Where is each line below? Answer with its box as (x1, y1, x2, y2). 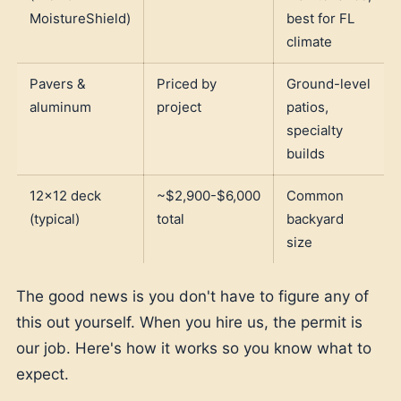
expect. (16, 364, 69, 383)
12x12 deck (30, 186, 101, 204)
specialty (286, 121, 343, 139)
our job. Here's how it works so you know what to (16, 338, 371, 357)
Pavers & (30, 74, 86, 92)
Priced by (157, 74, 217, 92)
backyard (286, 209, 344, 227)
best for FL (286, 9, 354, 27)
